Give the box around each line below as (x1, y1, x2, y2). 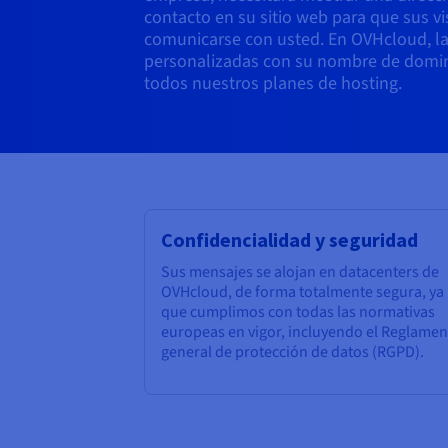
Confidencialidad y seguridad (161, 227, 418, 253)
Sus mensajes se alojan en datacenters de (161, 261, 439, 284)
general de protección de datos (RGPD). (161, 341, 424, 364)
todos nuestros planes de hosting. (144, 71, 402, 97)
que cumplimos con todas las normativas (161, 301, 435, 324)
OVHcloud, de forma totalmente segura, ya (161, 281, 444, 304)
